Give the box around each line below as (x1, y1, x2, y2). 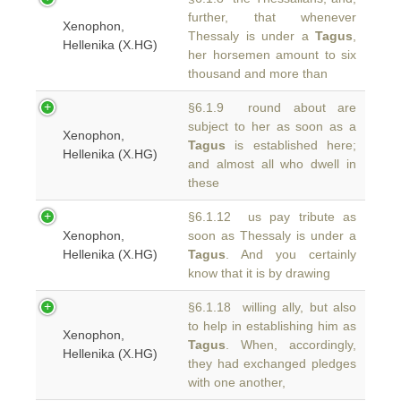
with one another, (188, 375, 286, 389)
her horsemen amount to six (188, 47, 356, 62)
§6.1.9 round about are (188, 100, 356, 115)
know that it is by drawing (188, 266, 330, 280)
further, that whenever (188, 10, 356, 24)
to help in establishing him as (188, 319, 356, 333)
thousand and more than (188, 66, 328, 81)
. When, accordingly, (226, 337, 356, 352)
